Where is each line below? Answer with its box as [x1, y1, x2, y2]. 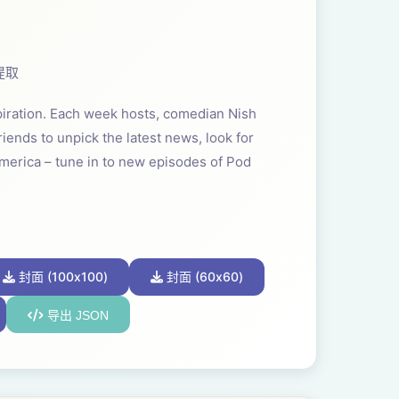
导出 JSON [44, 308, 109, 322]
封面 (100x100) [15, 269, 108, 284]
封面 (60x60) [163, 269, 243, 284]
